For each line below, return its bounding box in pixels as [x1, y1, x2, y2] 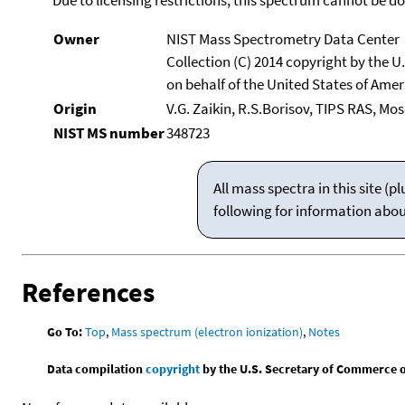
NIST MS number [52, 122, 165, 143]
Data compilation [47, 360, 146, 377]
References [22, 274, 155, 309]
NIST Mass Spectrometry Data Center [165, 28, 400, 49]
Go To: [47, 323, 83, 340]
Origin [52, 98, 97, 118]
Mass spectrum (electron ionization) [111, 323, 304, 340]
